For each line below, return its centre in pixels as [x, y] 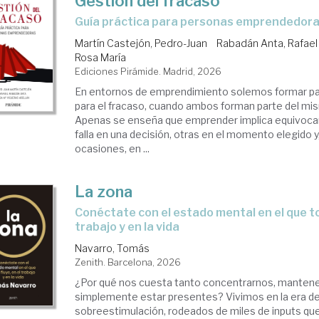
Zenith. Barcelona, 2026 [128, 262]
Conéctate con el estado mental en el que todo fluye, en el [79, 213]
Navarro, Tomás [113, 248]
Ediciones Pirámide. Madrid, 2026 [148, 71]
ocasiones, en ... [113, 148]
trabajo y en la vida [127, 227]
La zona [104, 192]
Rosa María [101, 57]
